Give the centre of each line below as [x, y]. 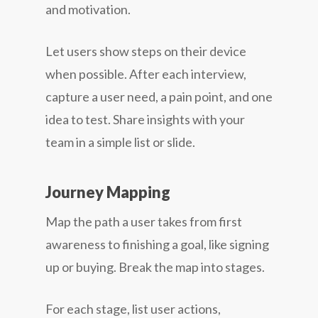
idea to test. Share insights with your [145, 119]
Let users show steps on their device [146, 51]
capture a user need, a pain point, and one [159, 96]
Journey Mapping [108, 192]
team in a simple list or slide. [120, 142]
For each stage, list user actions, [133, 308]
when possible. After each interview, [146, 73]
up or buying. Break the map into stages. [155, 267]
